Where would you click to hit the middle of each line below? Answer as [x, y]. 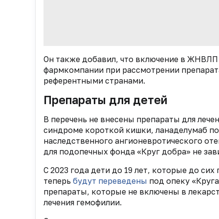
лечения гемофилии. [83, 202]
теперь [58, 181]
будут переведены [110, 181]
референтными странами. [94, 81]
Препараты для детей [105, 100]
